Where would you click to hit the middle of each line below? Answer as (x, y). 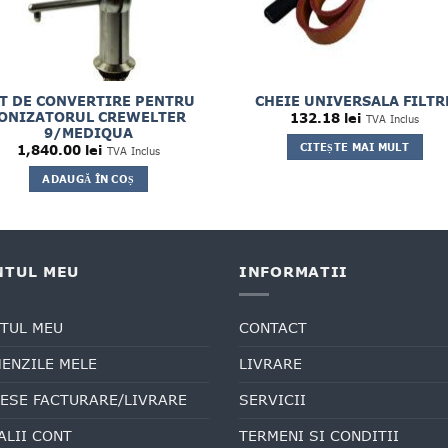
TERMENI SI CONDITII (319, 435)
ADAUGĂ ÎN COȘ (88, 178)
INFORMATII (294, 271)
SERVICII (272, 399)
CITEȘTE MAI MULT (355, 146)
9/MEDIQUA (88, 132)
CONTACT (273, 327)
